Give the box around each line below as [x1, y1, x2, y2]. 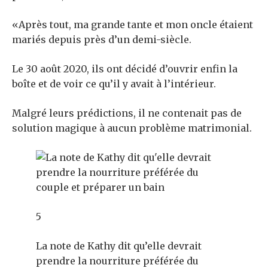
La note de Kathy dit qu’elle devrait [36, 240, 202, 252]
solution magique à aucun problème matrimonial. [12, 122, 252, 135]
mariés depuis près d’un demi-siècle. [12, 33, 191, 46]
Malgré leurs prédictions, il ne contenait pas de [12, 107, 242, 120]
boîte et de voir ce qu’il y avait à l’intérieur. [12, 78, 216, 90]
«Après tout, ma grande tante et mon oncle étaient [12, 19, 253, 31]
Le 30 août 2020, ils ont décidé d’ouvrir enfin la [12, 63, 237, 75]
